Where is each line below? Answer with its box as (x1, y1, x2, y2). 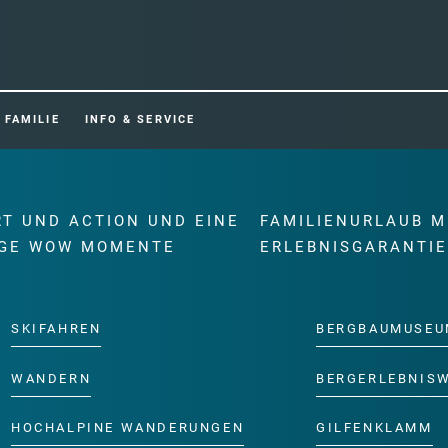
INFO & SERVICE (84, 113, 196, 126)
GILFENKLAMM (316, 420, 433, 436)
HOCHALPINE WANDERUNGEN (11, 420, 245, 436)
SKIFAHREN (11, 320, 102, 336)
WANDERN (11, 370, 92, 386)
